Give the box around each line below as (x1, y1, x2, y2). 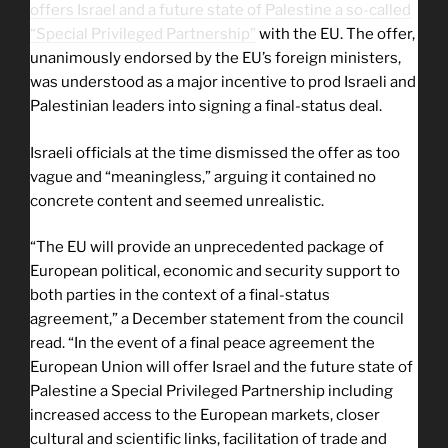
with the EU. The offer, (256, 25, 415, 44)
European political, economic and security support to (30, 262, 400, 281)
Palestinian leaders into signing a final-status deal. (30, 97, 382, 116)
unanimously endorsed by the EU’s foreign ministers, (30, 49, 401, 68)
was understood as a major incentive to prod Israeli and (30, 73, 416, 92)
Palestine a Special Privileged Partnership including (30, 382, 393, 401)
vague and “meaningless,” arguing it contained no (30, 167, 376, 186)
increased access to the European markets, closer (30, 406, 380, 425)
